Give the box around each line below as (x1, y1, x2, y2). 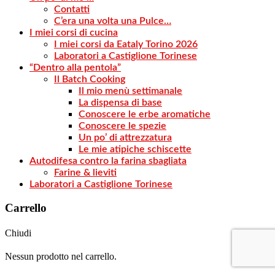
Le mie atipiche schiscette (79, 144, 192, 154)
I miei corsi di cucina (29, 27, 118, 37)
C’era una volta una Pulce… (54, 15, 171, 26)
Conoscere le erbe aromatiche (79, 109, 211, 119)
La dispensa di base (79, 97, 162, 107)
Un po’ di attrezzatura (79, 132, 172, 142)
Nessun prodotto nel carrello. (5, 251, 117, 261)
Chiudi (5, 228, 31, 238)
